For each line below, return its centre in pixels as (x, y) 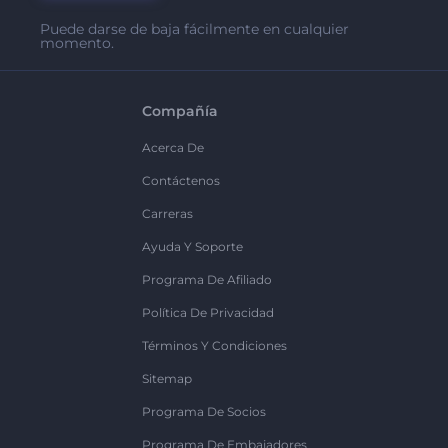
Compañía (179, 111)
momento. (77, 43)
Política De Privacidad (207, 312)
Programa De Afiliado (206, 279)
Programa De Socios (203, 411)
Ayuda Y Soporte (192, 246)
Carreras (167, 213)
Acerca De (172, 147)
